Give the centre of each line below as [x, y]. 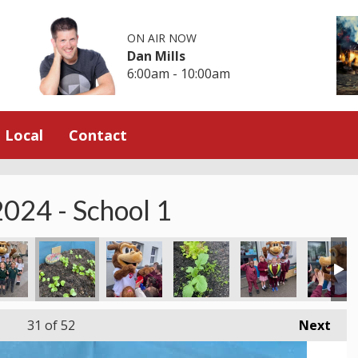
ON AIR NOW [162, 38]
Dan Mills [157, 56]
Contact [98, 135]
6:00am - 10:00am [179, 73]
